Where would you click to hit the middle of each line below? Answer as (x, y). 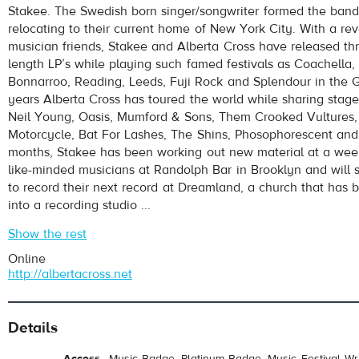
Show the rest (48, 234)
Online (27, 258)
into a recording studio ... (80, 205)
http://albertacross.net (70, 274)
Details (33, 327)
